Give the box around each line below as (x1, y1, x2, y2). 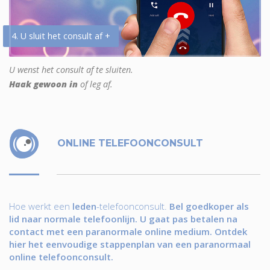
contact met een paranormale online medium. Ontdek (9, 225, 247, 237)
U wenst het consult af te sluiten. (9, 63, 133, 75)
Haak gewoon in (9, 78, 78, 90)
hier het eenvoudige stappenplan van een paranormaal (9, 237, 251, 250)
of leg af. (78, 78, 113, 90)
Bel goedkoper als (169, 199, 249, 212)
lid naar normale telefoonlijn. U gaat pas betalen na (9, 212, 237, 225)
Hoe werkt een (9, 199, 72, 212)
